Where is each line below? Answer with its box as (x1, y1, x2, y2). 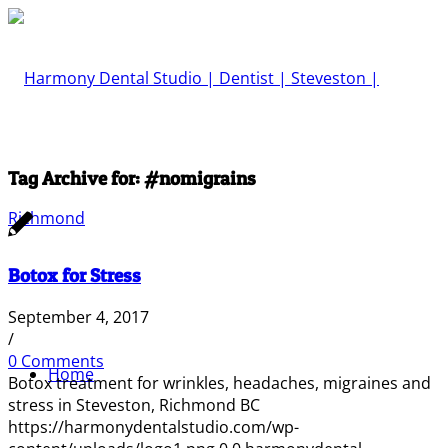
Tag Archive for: (8, 166, 144, 190)
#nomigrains (144, 166, 256, 190)
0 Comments (8, 349, 104, 372)
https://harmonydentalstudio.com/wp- (8, 415, 299, 438)
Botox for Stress (8, 264, 141, 288)
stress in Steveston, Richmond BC (8, 393, 260, 416)
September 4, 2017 (8, 305, 149, 328)
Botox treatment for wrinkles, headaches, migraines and (8, 371, 431, 394)
